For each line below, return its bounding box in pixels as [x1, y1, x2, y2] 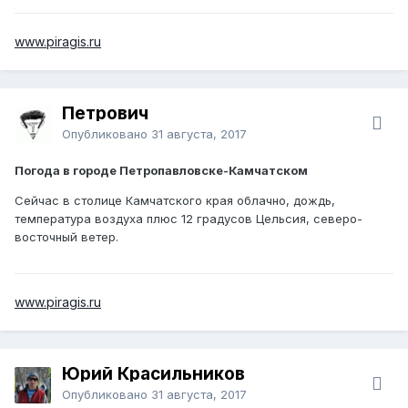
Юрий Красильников [62, 362, 245, 384]
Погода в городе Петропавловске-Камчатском [15, 162, 308, 178]
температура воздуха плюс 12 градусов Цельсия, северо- [15, 210, 362, 226]
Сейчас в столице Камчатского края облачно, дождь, [15, 192, 335, 208]
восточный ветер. [15, 229, 118, 244]
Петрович [62, 102, 148, 124]
